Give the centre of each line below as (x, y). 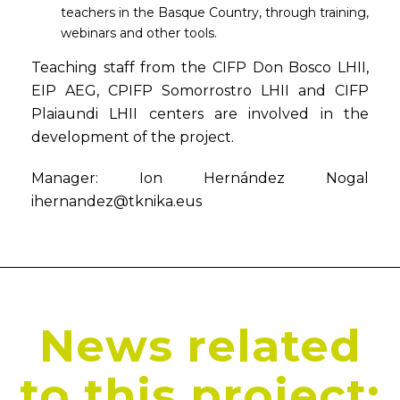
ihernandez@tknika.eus (117, 201)
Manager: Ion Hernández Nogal (200, 178)
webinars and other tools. (138, 33)
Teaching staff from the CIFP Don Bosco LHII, (200, 67)
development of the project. (133, 137)
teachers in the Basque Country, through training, (214, 12)
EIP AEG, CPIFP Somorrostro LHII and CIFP (200, 91)
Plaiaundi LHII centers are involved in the (200, 114)
